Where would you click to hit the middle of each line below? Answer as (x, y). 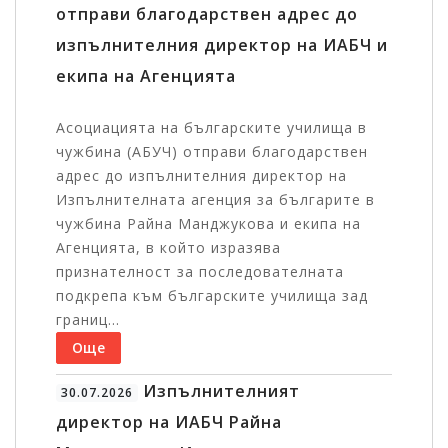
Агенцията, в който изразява (168, 248)
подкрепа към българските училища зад (212, 296)
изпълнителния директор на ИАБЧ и (222, 45)
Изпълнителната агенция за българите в (215, 200)
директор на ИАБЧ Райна (169, 422)
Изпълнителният (218, 391)
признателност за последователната (200, 272)
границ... (88, 320)
